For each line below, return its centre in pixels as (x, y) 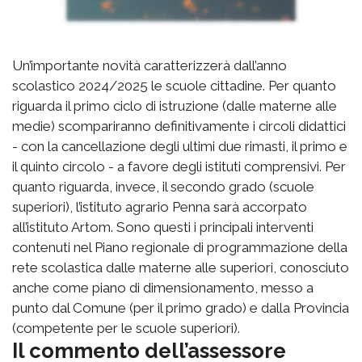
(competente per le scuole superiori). (126, 328)
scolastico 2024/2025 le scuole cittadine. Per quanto (174, 86)
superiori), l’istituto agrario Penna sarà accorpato (160, 207)
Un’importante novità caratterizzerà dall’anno (149, 66)
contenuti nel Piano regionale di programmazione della (180, 248)
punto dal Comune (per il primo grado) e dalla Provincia (181, 308)
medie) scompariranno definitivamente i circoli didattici (179, 126)
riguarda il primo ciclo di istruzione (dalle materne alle (175, 106)
